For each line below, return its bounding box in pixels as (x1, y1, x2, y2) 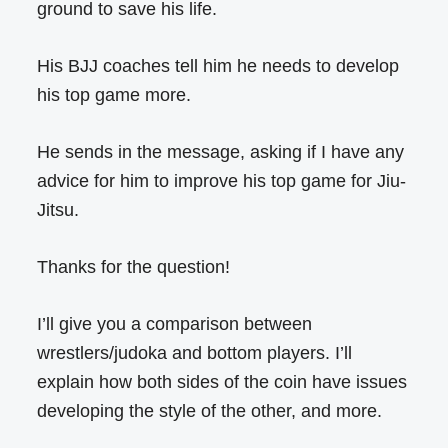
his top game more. (37, 85, 192, 106)
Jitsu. (37, 200, 80, 221)
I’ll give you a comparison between (37, 314, 313, 335)
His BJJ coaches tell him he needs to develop (37, 56, 400, 77)
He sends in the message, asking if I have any (37, 142, 405, 163)
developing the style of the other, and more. (37, 401, 383, 422)
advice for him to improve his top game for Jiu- (37, 171, 407, 192)
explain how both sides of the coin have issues (37, 372, 408, 393)
